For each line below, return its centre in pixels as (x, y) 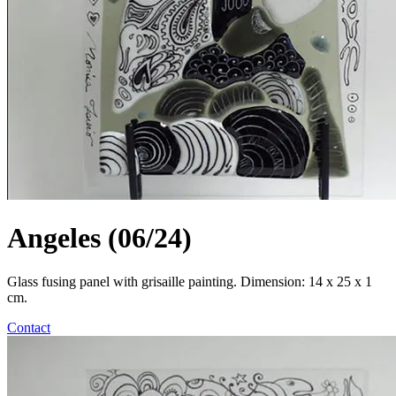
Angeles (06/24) (99, 238)
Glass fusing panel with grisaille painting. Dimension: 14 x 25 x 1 (190, 281)
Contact (29, 327)
